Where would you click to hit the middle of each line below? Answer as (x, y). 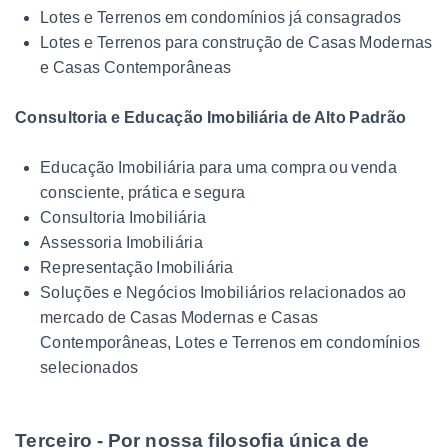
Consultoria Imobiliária (123, 217)
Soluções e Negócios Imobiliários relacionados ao (223, 292)
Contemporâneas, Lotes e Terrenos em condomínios (230, 342)
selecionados (89, 367)
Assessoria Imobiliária (121, 242)
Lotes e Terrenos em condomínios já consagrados (221, 17)
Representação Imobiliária (137, 267)
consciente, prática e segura (143, 192)
